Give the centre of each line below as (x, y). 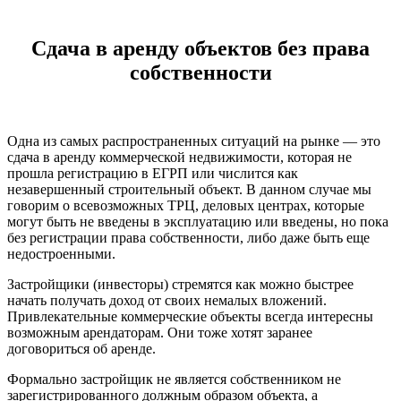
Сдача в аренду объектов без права (200, 48)
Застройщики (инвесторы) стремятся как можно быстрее (180, 284)
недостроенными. (61, 253)
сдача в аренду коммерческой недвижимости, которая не (179, 157)
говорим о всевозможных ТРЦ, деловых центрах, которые (186, 205)
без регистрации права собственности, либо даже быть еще (188, 237)
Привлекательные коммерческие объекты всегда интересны (190, 316)
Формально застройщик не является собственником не (174, 379)
